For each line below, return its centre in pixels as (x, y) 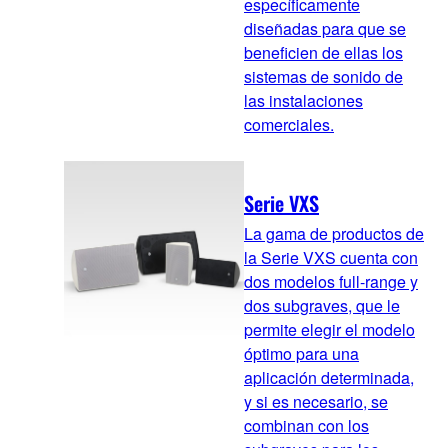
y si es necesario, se (316, 401)
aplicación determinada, (329, 377)
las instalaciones (303, 101)
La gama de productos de (334, 233)
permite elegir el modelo (329, 329)
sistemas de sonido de (323, 77)
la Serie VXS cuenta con (331, 257)
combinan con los (306, 425)
